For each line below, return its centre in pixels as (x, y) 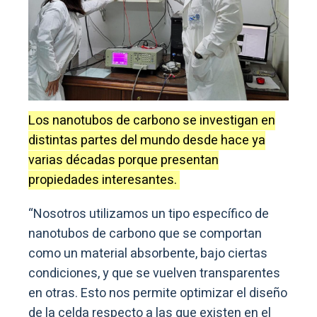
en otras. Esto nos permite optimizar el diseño (158, 293)
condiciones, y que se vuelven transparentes (154, 273)
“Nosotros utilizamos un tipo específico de (149, 214)
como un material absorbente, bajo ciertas (148, 253)
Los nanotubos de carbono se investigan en (152, 120)
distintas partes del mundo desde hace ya (147, 140)
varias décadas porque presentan (123, 160)
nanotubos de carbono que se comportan (145, 234)
